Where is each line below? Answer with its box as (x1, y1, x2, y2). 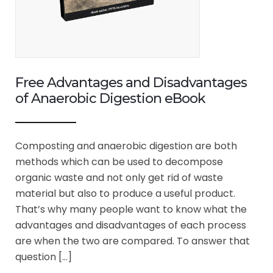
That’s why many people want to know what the (15, 202, 247, 216)
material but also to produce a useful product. (15, 186, 235, 200)
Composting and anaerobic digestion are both (15, 138, 237, 153)
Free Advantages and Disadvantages (15, 74, 247, 91)
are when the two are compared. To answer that (15, 233, 250, 248)
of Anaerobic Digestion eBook (15, 90, 205, 107)
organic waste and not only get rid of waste (15, 170, 223, 185)
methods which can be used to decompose (15, 154, 223, 169)
